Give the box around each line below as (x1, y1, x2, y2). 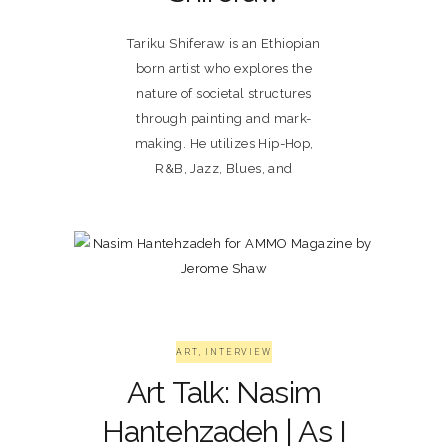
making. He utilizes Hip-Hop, (134, 136, 314, 152)
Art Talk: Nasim (127, 375, 321, 411)
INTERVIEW (205, 347, 272, 358)
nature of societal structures (136, 86, 312, 102)
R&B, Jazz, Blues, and (155, 161, 293, 177)
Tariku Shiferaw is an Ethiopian (127, 36, 321, 52)
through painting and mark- (136, 111, 312, 127)
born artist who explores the (136, 61, 312, 77)
